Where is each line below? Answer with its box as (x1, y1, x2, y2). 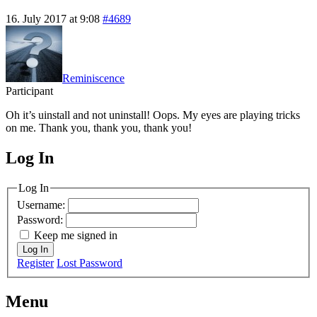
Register (17, 257, 54, 270)
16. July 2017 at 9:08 (6, 12, 100, 25)
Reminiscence (62, 71, 125, 84)
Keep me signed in (34, 229, 117, 242)
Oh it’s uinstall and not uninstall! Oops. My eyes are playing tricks (6, 108, 300, 121)
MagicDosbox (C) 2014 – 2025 (6, 162, 221, 181)
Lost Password (57, 257, 122, 270)
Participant (6, 84, 53, 97)
